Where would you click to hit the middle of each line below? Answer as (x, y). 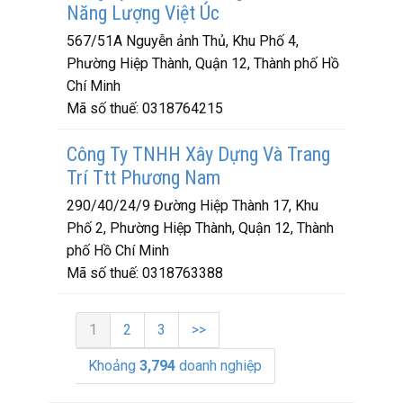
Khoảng (114, 366)
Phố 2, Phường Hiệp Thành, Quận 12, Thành (200, 228)
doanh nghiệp (219, 366)
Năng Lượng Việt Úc (143, 13)
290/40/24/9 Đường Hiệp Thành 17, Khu (193, 206)
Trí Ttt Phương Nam (143, 178)
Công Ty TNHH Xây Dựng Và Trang (198, 154)
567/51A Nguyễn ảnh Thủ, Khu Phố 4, (183, 41)
